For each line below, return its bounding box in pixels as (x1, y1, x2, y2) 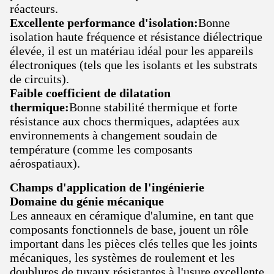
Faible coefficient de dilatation (10, 86, 171, 100)
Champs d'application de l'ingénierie (10, 180, 204, 194)
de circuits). (10, 72, 69, 86)
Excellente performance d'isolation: (10, 16, 198, 30)
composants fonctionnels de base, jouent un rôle (10, 223, 248, 237)
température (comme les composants (10, 143, 193, 157)
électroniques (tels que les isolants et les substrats (10, 58, 257, 72)
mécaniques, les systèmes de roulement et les (10, 251, 235, 265)
